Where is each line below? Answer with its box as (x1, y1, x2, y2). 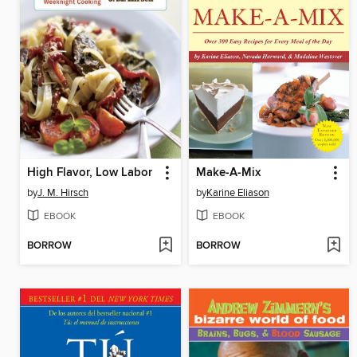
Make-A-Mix (195, 166, 261, 181)
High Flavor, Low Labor (27, 166, 152, 181)
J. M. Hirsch (37, 186, 88, 200)
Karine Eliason (206, 186, 269, 200)
